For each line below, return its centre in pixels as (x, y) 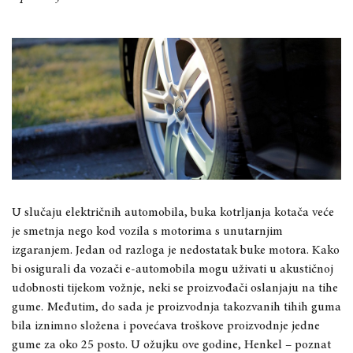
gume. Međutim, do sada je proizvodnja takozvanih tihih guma (176, 307)
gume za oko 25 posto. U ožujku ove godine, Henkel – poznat (171, 345)
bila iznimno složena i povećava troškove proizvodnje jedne (166, 326)
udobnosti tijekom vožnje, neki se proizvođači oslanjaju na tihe (175, 288)
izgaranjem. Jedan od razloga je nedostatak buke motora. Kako (176, 250)
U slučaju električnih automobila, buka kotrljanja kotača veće (173, 212)
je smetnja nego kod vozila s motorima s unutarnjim (147, 231)
